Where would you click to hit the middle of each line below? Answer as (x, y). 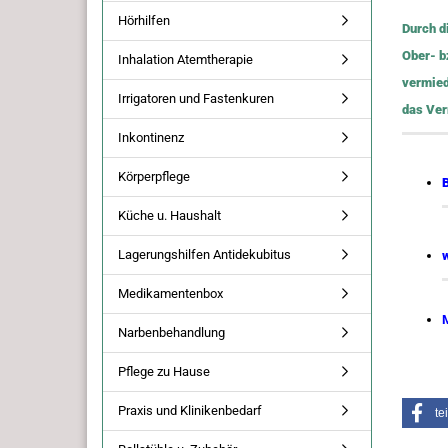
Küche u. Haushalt (169, 215)
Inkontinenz (151, 137)
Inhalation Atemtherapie (185, 59)
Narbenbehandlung (171, 332)
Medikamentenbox (170, 293)
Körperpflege (154, 176)
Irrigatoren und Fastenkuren (196, 98)
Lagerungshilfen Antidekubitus (204, 254)
